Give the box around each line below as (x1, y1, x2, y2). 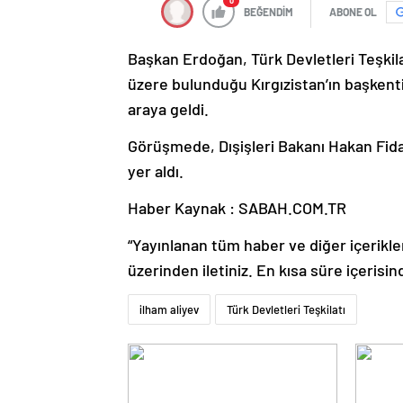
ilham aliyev (139, 302, 199, 318)
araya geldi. (128, 99, 209, 120)
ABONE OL (329, 5, 377, 19)
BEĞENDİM (244, 5, 293, 19)
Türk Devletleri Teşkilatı (227, 302, 345, 318)
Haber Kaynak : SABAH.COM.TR (128, 198, 346, 219)
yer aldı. (128, 161, 184, 182)
